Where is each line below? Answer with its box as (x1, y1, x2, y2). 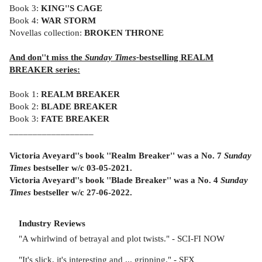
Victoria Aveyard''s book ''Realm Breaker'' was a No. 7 (9, 150, 224, 160)
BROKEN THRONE (84, 27, 164, 37)
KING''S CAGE (41, 2, 102, 13)
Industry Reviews (19, 218, 85, 228)
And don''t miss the (9, 51, 85, 62)
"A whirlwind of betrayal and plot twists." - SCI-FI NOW (19, 233, 225, 244)
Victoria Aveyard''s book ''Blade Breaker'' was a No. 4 (9, 174, 220, 185)
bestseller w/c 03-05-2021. (31, 162, 132, 173)
